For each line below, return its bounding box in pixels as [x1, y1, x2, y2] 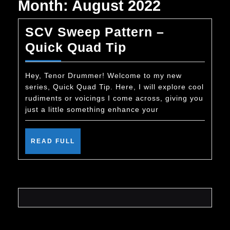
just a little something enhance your [25, 105, 159, 113]
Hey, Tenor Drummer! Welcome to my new [25, 71, 182, 80]
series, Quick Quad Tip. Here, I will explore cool [25, 83, 204, 91]
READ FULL [31, 138, 75, 145]
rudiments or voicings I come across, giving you [25, 94, 203, 102]
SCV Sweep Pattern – [25, 25, 164, 39]
